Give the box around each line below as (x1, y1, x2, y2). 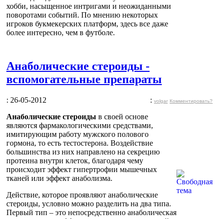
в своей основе (96, 112, 148, 121)
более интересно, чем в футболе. (6, 28, 115, 37)
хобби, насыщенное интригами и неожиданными (6, 1, 171, 10)
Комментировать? (170, 98, 213, 104)
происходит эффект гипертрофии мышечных (6, 165, 157, 174)
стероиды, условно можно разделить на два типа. (6, 199, 171, 208)
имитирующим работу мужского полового (6, 130, 149, 138)
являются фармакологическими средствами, (6, 121, 153, 130)
